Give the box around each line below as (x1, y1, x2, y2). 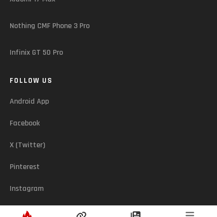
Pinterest (10, 162, 40, 172)
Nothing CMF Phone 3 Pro (10, 21, 90, 31)
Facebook (10, 118, 40, 128)
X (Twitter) (10, 140, 45, 150)
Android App (10, 96, 49, 107)
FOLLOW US (10, 76, 53, 85)
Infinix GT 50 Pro (10, 47, 63, 58)
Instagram (10, 184, 44, 194)
